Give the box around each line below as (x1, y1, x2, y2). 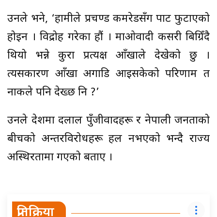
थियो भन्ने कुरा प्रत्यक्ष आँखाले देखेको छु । (7, 48, 210, 63)
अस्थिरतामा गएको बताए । (7, 150, 112, 165)
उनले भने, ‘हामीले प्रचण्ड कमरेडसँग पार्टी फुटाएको (7, 12, 210, 26)
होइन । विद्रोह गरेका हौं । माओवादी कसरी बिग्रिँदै (7, 30, 210, 45)
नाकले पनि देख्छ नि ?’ (7, 85, 99, 100)
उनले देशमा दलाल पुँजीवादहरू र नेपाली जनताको (7, 113, 210, 128)
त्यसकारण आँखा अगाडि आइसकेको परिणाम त (7, 67, 210, 81)
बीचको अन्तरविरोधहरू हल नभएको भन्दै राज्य (7, 132, 210, 146)
